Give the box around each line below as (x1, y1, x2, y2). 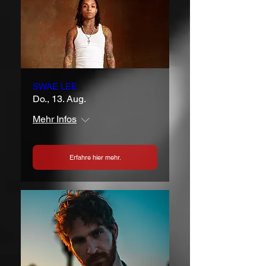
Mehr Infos (33, 113, 77, 125)
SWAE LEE (33, 81, 77, 92)
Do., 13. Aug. (33, 93, 86, 105)
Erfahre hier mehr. (69, 153, 121, 161)
